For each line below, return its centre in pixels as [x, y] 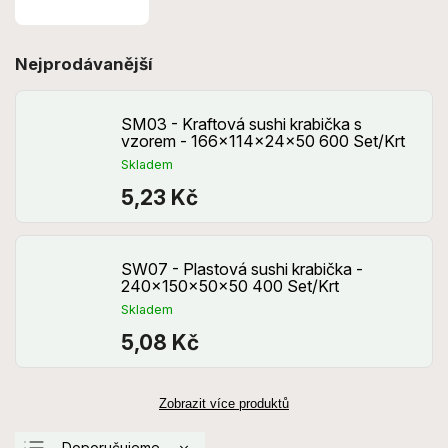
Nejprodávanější [84, 63]
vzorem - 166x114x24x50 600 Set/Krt [263, 140]
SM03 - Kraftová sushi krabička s [241, 123]
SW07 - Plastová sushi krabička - [242, 268]
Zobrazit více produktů [224, 403]
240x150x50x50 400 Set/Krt [230, 285]
